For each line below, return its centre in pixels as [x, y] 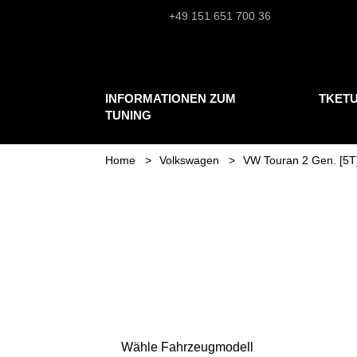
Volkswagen [189, 160]
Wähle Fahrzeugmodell [187, 347]
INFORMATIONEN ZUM [171, 98]
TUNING [128, 115]
